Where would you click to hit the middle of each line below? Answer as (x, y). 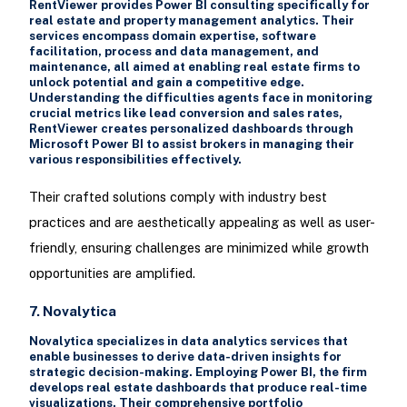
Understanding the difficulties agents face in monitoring (200, 98)
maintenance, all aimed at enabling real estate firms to (194, 67)
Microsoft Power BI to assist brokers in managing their (191, 144)
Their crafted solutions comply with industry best (178, 196)
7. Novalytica (72, 311)
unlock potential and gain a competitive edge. (166, 83)
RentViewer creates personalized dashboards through (191, 129)
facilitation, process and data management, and (174, 52)
